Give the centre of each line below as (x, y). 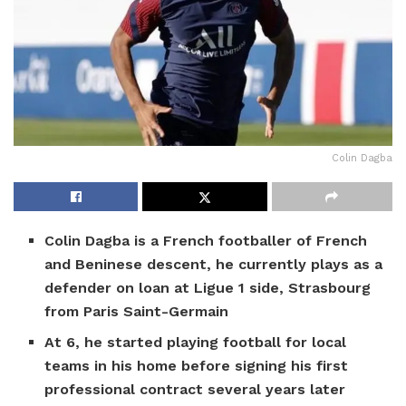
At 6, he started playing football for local (196, 343)
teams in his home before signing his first (197, 366)
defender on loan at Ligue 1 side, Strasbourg (208, 288)
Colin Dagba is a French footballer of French (206, 241)
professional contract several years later (195, 390)
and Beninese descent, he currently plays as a (214, 265)
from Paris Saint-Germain (137, 312)
